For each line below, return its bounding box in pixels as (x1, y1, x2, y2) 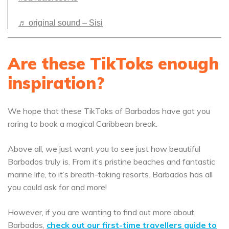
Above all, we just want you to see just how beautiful (8, 144, 200, 154)
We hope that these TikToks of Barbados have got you (8, 106, 210, 116)
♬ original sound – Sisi (18, 18, 103, 27)
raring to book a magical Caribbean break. (8, 119, 159, 129)
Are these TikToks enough (8, 53, 219, 74)
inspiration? (8, 73, 104, 93)
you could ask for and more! (8, 182, 107, 192)
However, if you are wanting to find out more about (8, 207, 194, 217)
